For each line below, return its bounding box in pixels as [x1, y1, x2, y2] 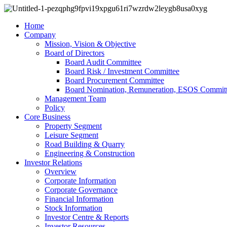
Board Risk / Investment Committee [65, 67, 179, 75]
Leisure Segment [45, 131, 98, 139]
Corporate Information [45, 176, 116, 185]
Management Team [45, 94, 106, 103]
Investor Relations [24, 158, 82, 167]
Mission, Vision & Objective [45, 40, 136, 48]
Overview [45, 167, 77, 176]
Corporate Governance [45, 185, 118, 194]
